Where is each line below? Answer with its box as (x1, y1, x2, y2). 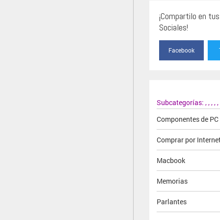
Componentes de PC (157, 114, 219, 124)
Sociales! (159, 21, 188, 33)
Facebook (168, 46, 195, 54)
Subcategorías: (157, 97, 205, 107)
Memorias (157, 176, 188, 186)
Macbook (157, 155, 185, 165)
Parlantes (157, 196, 187, 206)
